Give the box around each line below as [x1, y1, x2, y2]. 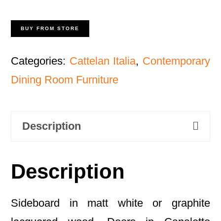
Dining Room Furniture [11, 74, 119, 86]
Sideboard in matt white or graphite [11, 196, 210, 209]
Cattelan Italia [69, 55, 136, 68]
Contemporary [142, 55, 210, 68]
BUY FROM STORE [21, 26, 80, 32]
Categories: [11, 55, 70, 68]
